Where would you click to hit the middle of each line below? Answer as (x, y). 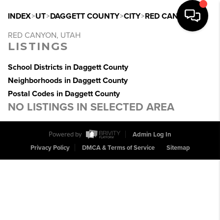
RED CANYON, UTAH (44, 35)
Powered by (66, 135)
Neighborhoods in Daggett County (68, 81)
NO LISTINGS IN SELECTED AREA (91, 107)
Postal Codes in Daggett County (64, 94)
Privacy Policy (50, 148)
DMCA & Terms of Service (118, 148)
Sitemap (178, 148)
